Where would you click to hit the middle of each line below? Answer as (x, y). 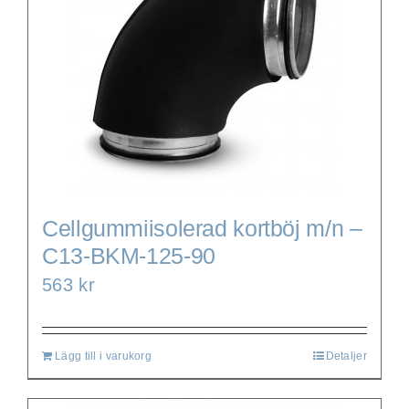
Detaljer (346, 356)
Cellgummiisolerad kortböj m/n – (202, 228)
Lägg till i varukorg (103, 356)
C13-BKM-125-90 (129, 255)
